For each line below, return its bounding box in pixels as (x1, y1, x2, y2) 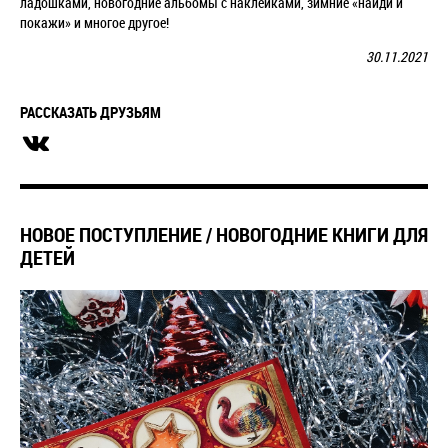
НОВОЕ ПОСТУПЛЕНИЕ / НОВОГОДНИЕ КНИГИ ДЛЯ (20, 221, 428, 248)
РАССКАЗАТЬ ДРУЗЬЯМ (20, 102, 161, 122)
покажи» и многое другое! (20, 13, 169, 32)
